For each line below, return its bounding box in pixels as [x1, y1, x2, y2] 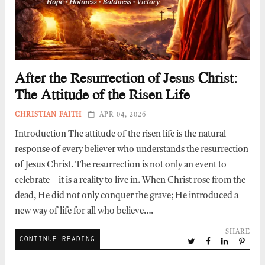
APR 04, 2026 [99, 112, 146, 119]
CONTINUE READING [19, 235, 95, 243]
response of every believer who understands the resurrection [14, 146, 248, 155]
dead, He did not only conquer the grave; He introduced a [14, 192, 238, 201]
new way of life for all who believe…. [14, 207, 153, 216]
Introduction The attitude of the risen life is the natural [14, 130, 226, 140]
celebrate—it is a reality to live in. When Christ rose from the [14, 176, 245, 186]
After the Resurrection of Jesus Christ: [14, 67, 238, 89]
